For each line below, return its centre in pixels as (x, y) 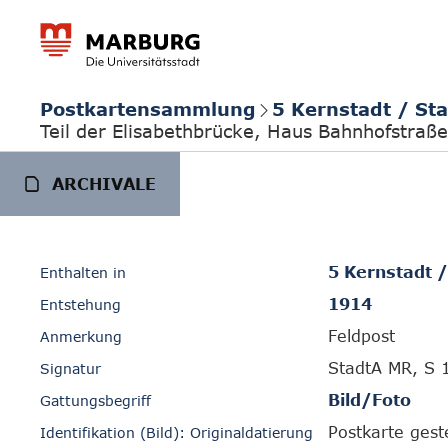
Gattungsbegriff (95, 400)
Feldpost (361, 336)
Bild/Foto (369, 400)
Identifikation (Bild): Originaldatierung (176, 432)
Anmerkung (81, 336)
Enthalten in (83, 272)
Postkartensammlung (148, 108)
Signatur (70, 368)
